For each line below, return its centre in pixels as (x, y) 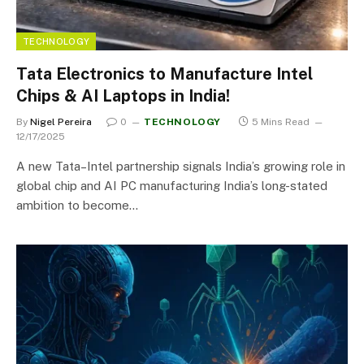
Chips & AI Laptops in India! (123, 95)
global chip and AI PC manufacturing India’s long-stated (172, 185)
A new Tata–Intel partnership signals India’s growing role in (181, 166)
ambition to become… (77, 205)
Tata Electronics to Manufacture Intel (165, 74)
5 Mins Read (281, 121)
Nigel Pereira (61, 121)
